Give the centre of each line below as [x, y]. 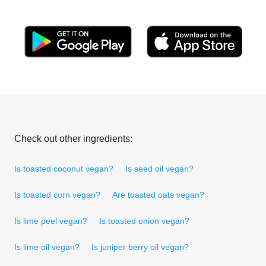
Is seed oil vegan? [159, 168]
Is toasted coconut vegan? [64, 168]
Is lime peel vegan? [51, 221]
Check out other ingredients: [73, 138]
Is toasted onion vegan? [144, 221]
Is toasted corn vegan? [57, 194]
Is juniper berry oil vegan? [140, 247]
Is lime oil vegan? [47, 247]
